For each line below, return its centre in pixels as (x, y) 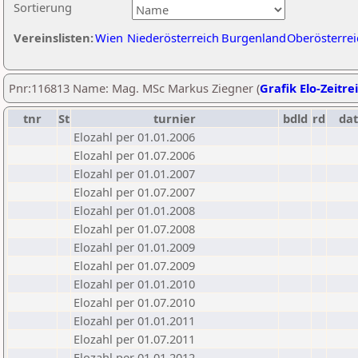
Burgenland (254, 38)
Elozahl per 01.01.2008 (134, 210)
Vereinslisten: (54, 38)
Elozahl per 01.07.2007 (134, 192)
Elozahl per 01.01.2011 (134, 320)
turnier (175, 118)
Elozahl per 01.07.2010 (134, 302)
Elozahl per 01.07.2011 (134, 339)
